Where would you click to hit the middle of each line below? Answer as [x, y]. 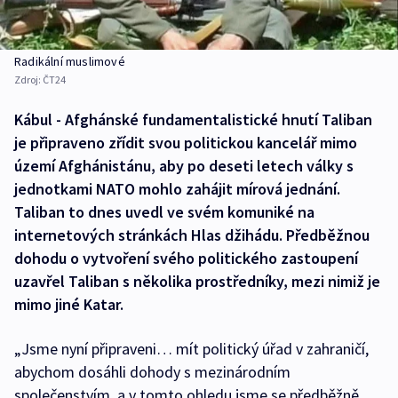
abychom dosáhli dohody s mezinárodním [152, 372]
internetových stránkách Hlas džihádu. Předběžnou [192, 235]
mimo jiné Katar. [69, 305]
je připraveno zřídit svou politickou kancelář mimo [186, 143]
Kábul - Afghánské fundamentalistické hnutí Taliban [193, 120]
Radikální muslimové [70, 62]
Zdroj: [28, 80]
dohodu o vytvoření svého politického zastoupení [186, 259]
